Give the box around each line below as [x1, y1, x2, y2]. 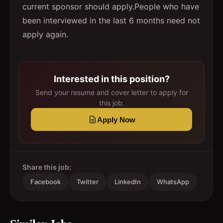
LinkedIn [114, 178, 141, 186]
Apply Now [97, 115, 135, 124]
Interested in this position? [53, 74, 170, 84]
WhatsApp [157, 178, 189, 186]
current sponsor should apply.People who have [22, 1, 199, 11]
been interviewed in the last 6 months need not [22, 15, 200, 25]
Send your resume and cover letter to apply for [35, 88, 188, 97]
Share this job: [22, 163, 71, 171]
